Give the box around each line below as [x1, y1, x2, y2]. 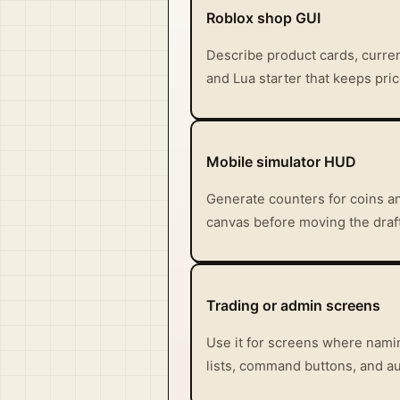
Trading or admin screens [206, 296, 380, 314]
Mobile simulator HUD [206, 152, 356, 171]
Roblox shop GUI [206, 9, 321, 28]
